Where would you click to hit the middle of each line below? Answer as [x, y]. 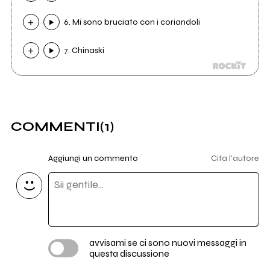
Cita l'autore [235, 159]
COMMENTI [55, 126]
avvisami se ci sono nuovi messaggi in [168, 243]
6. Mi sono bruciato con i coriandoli [132, 22]
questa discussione [129, 254]
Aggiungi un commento [93, 159]
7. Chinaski [84, 51]
